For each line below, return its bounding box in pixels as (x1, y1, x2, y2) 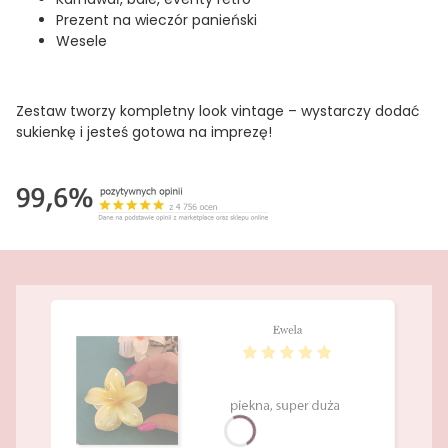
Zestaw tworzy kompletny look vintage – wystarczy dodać (16, 101, 420, 122)
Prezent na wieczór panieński (56, 10, 257, 31)
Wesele (56, 31, 107, 52)
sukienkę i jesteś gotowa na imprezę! (16, 122, 272, 143)
